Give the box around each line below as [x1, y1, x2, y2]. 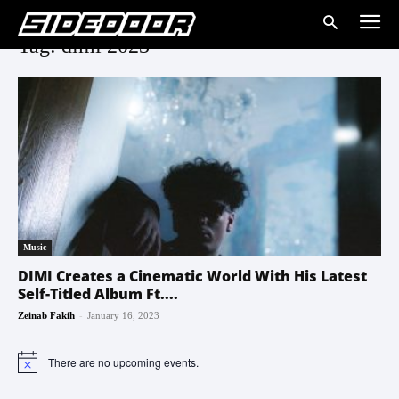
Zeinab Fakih [18, 310, 75, 322]
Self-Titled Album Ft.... [18, 284, 178, 305]
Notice [17, 360, 48, 376]
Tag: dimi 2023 [18, 34, 150, 57]
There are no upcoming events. [48, 354, 199, 370]
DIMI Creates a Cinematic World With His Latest [18, 266, 367, 287]
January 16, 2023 [87, 310, 159, 322]
